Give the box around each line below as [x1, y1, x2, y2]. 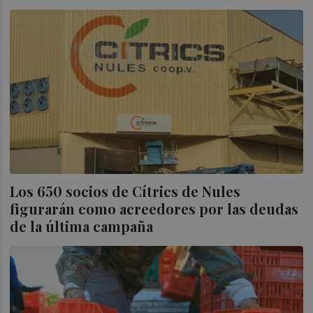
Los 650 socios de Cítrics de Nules [10, 181, 241, 201]
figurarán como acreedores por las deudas [10, 198, 299, 218]
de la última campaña [10, 216, 154, 235]
